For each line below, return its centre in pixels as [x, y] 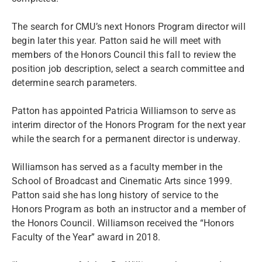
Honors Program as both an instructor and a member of [129, 209]
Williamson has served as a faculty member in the [117, 167]
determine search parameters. [76, 83]
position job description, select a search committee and [128, 69]
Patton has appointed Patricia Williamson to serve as [124, 111]
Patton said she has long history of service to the [115, 195]
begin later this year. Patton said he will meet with [117, 41]
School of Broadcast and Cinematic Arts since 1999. [122, 181]
